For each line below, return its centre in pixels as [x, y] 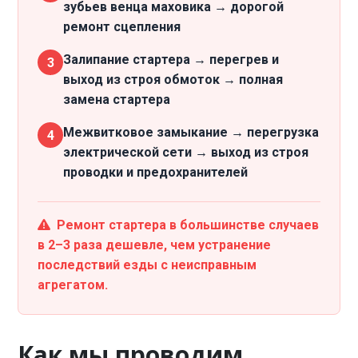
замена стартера [117, 99]
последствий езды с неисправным [147, 265]
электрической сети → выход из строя [186, 152]
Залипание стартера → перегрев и [171, 60]
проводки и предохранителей [156, 172]
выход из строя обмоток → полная [173, 80]
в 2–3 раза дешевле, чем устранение [155, 245]
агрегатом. [73, 285]
